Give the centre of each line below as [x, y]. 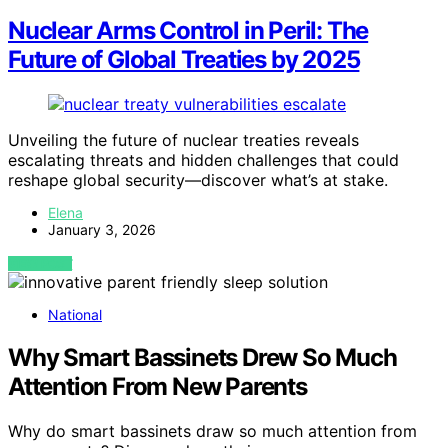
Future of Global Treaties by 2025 [184, 60]
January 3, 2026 [102, 230]
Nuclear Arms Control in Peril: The [188, 31]
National [75, 315]
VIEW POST [40, 264]
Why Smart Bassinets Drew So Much [202, 358]
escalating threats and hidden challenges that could [203, 160]
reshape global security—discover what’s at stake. [198, 180]
